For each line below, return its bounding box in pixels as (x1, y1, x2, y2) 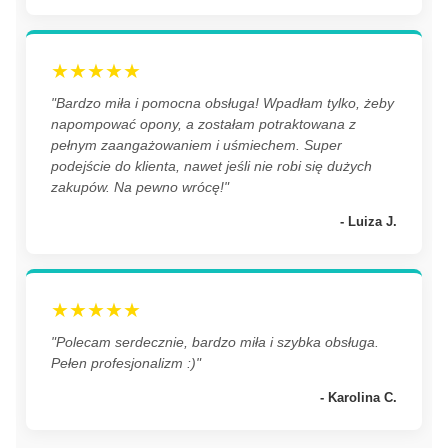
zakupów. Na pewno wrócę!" (51, 178, 229, 195)
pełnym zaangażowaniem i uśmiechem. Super (51, 136, 342, 153)
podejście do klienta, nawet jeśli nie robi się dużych (51, 157, 372, 174)
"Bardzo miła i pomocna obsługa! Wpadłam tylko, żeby (51, 94, 394, 111)
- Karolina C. (320, 389, 397, 405)
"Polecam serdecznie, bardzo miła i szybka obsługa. (51, 333, 379, 350)
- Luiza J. (340, 213, 397, 229)
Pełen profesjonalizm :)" (51, 354, 201, 371)
